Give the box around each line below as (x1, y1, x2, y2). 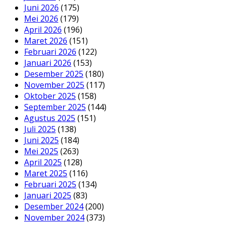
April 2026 (24, 24, 62, 35)
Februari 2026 (24, 46, 76, 57)
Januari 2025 (24, 189, 71, 201)
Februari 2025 (24, 178, 76, 190)
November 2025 (24, 79, 84, 90)
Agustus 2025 (24, 112, 75, 124)
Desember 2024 (24, 200, 83, 212)
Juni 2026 (24, 2, 59, 13)
